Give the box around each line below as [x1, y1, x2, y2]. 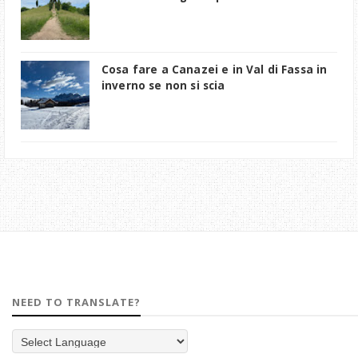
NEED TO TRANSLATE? [12, 295, 141, 310]
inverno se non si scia [101, 78, 225, 93]
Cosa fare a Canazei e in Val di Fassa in [101, 62, 328, 78]
